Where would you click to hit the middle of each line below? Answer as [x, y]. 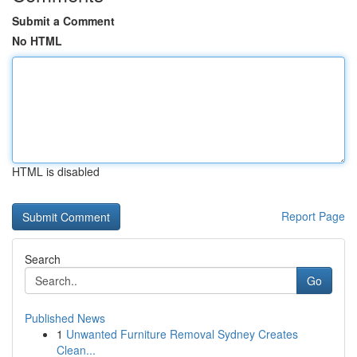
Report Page [313, 216]
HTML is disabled [56, 171]
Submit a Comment [63, 21]
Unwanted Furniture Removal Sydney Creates [182, 334]
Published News [65, 318]
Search [43, 259]
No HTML [37, 41]
